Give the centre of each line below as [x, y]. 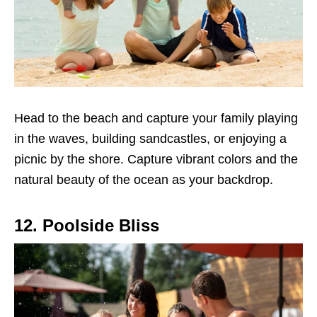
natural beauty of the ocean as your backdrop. [144, 180]
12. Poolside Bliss [87, 226]
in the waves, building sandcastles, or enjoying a [150, 139]
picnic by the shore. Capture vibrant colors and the [156, 160]
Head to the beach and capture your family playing [156, 119]
